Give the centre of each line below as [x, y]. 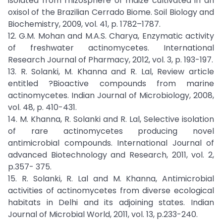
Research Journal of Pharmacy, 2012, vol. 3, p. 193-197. [111, 60]
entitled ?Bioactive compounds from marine [111, 83]
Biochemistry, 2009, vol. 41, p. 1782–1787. [84, 24]
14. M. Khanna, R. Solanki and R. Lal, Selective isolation [111, 119]
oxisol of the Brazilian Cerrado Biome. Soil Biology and [111, 12]
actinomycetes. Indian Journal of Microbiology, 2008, [111, 95]
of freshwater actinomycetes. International [111, 48]
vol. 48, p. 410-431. [42, 107]
